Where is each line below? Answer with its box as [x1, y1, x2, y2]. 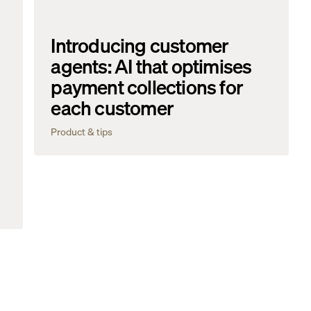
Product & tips [51, 124, 113, 140]
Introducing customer [51, 30, 229, 61]
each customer [51, 92, 174, 124]
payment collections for [51, 72, 244, 103]
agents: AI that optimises [51, 51, 252, 82]
